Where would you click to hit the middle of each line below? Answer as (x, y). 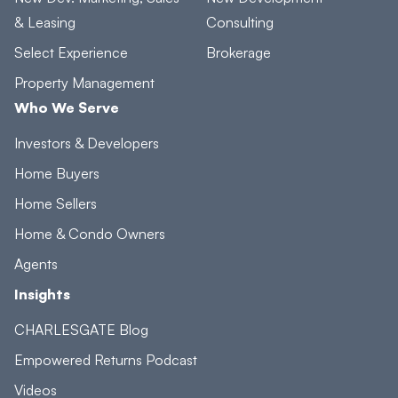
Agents (36, 264)
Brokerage (239, 53)
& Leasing (45, 23)
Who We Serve (67, 108)
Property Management (84, 83)
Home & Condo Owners (90, 234)
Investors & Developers (87, 143)
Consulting (240, 23)
